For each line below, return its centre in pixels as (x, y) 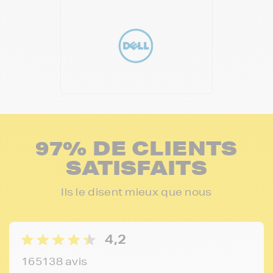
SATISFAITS (136, 168)
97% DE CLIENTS (136, 148)
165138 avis (55, 261)
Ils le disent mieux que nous (136, 192)
